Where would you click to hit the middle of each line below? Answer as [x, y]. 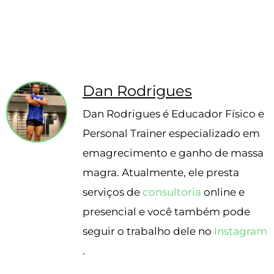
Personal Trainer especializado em [171, 133]
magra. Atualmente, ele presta [161, 172]
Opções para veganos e [104, 26]
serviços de [113, 192]
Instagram [241, 231]
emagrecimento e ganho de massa [173, 153]
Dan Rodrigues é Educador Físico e [173, 114]
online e [223, 192]
